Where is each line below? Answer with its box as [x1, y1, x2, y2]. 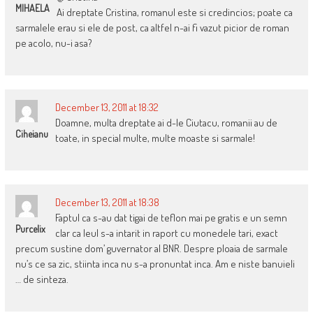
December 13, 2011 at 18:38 [54, 196, 159, 210]
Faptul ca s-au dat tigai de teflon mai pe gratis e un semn [54, 211, 287, 225]
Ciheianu [15, 128, 48, 140]
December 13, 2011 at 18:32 [54, 101, 159, 115]
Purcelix [15, 223, 45, 235]
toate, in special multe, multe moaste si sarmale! [54, 131, 255, 145]
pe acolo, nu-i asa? [15, 36, 92, 50]
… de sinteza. [15, 272, 68, 286]
